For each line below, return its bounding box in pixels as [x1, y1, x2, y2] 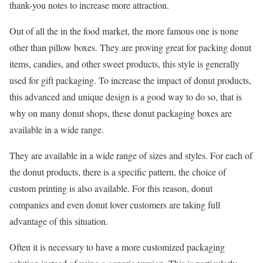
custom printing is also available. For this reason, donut [9, 182, 213, 195]
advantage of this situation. [9, 215, 108, 228]
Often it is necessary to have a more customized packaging [9, 241, 225, 254]
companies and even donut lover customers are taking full [9, 198, 220, 211]
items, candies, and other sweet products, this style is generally [9, 58, 240, 70]
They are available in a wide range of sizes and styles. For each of [9, 149, 252, 162]
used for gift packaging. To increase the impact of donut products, [9, 74, 251, 87]
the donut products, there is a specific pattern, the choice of [9, 166, 226, 178]
